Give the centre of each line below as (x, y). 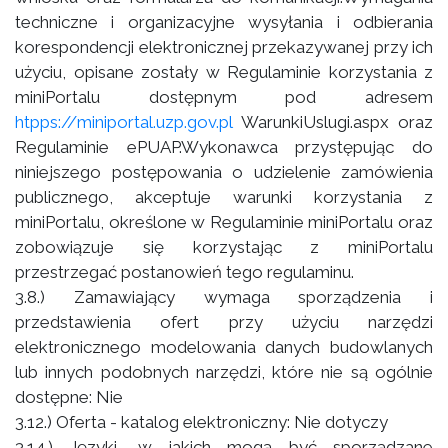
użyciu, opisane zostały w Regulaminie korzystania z (224, 72)
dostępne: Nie (69, 397)
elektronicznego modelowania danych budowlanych (224, 347)
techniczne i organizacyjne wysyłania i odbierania (224, 22)
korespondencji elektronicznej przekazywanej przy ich (224, 47)
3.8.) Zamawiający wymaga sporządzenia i (224, 297)
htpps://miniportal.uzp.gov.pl (123, 122)
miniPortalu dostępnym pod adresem (224, 97)
